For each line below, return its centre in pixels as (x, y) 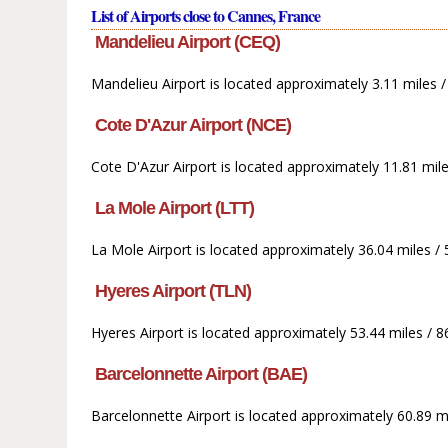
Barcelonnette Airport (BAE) (201, 374)
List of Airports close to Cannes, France (206, 16)
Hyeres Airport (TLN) (173, 291)
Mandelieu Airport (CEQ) (188, 42)
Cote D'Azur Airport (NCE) (193, 125)
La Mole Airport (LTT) (175, 208)
